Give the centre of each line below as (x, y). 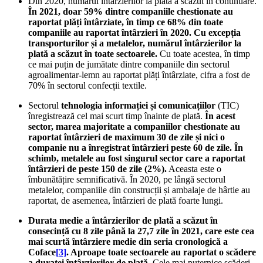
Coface (42, 252)
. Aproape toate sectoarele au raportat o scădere (161, 252)
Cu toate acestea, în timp (204, 53)
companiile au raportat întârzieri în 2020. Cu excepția (134, 32)
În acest (220, 116)
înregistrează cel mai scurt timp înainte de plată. (117, 116)
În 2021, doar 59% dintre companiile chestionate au (131, 11)
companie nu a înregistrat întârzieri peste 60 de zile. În (136, 147)
